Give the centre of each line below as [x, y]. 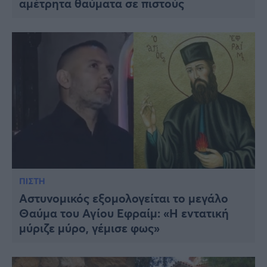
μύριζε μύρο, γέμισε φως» [89, 228]
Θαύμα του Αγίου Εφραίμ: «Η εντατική [124, 213]
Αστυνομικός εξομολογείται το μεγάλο [124, 198]
